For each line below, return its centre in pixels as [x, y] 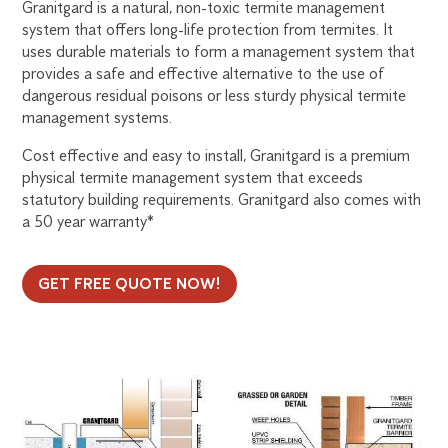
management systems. [97, 117]
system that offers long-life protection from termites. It [208, 29]
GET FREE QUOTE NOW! [130, 283]
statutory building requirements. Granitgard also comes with [222, 199]
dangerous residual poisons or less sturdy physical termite [214, 95]
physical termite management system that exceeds [193, 177]
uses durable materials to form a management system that [219, 51]
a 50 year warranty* [88, 221]
